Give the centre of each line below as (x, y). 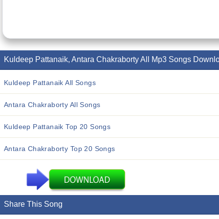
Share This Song (33, 204)
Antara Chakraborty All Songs (52, 105)
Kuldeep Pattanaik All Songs (50, 83)
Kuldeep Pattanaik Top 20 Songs (57, 127)
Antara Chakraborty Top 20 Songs (60, 149)
